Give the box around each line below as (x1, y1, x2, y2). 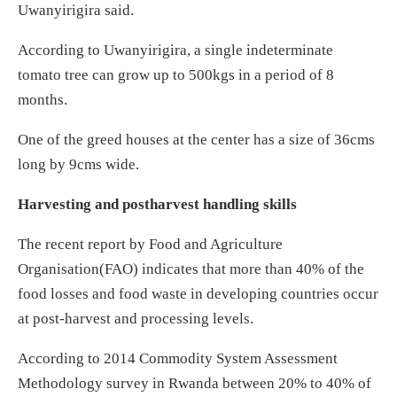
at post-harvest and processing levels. (18, 309, 253, 327)
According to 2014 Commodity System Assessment (18, 349, 338, 367)
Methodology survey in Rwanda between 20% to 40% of (18, 374, 371, 392)
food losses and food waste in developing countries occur (18, 284, 378, 302)
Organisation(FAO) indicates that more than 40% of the (18, 260, 364, 277)
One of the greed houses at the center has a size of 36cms (18, 130, 375, 148)
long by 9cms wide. (18, 155, 139, 173)
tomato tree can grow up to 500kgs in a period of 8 (18, 66, 334, 83)
